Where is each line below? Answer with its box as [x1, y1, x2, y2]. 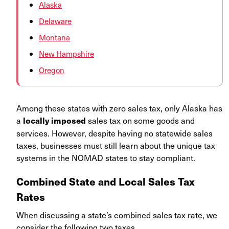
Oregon [39, 64, 64, 76]
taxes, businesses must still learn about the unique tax [16, 139, 215, 152]
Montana [39, 32, 70, 43]
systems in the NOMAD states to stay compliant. [16, 151, 195, 164]
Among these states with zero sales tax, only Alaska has [16, 102, 222, 114]
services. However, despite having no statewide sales [16, 127, 213, 140]
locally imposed [23, 114, 86, 127]
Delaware [39, 15, 72, 27]
